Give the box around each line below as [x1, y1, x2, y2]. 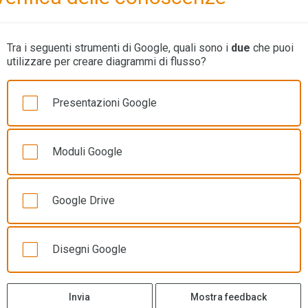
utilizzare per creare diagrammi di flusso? [7, 55, 206, 69]
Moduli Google [52, 145, 122, 159]
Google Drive [52, 194, 115, 208]
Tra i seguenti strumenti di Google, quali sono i [7, 41, 231, 55]
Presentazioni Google [52, 96, 157, 110]
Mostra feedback [190, 291, 267, 303]
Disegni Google [52, 243, 126, 256]
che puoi [250, 41, 294, 55]
